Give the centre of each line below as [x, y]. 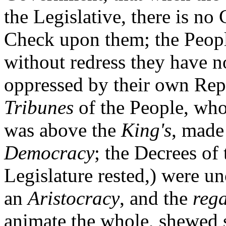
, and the [156, 198]
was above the [63, 130]
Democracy [49, 153]
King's [146, 130]
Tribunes [39, 107]
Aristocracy [74, 198]
